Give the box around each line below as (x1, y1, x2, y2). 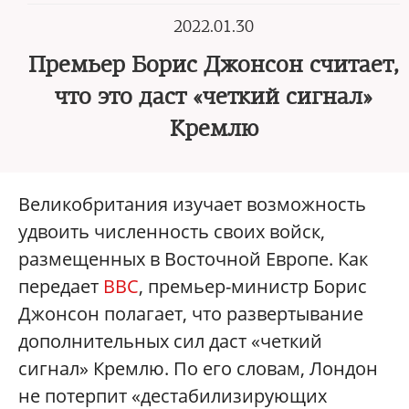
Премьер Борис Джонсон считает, (28, 51, 399, 79)
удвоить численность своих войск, (18, 219, 325, 244)
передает (18, 274, 103, 299)
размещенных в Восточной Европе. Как (18, 246, 368, 271)
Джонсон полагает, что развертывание (18, 301, 363, 326)
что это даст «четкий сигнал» (55, 83, 372, 110)
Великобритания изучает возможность (18, 192, 366, 216)
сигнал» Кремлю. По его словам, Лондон (18, 356, 378, 381)
